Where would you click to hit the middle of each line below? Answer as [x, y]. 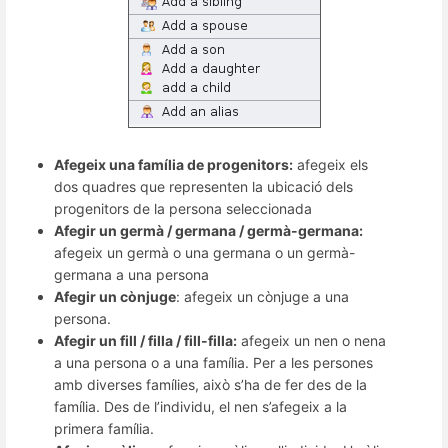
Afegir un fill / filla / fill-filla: [145, 340]
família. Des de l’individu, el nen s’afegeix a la [200, 406]
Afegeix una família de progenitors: [173, 164]
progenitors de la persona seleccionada [183, 208]
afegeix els [330, 164]
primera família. [104, 428]
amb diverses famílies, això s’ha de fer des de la [210, 384]
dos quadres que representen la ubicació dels [203, 186]
